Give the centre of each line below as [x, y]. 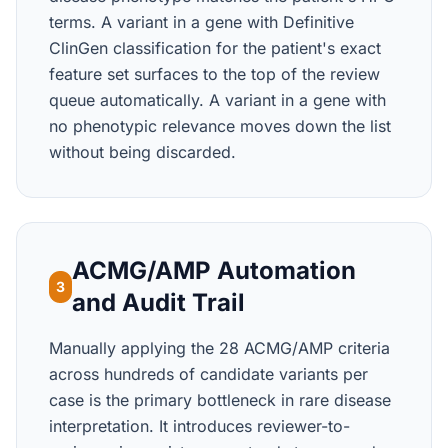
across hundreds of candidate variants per [208, 374]
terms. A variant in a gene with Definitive [201, 22]
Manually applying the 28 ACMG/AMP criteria [219, 348]
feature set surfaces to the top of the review [214, 74]
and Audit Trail [158, 302]
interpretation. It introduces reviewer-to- [199, 426]
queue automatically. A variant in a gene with [217, 100]
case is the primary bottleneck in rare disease [220, 400]
